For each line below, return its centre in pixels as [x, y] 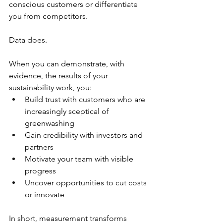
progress [40, 171]
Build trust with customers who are [86, 99]
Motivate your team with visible [80, 159]
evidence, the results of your [59, 76]
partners [39, 147]
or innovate [45, 194]
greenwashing [50, 123]
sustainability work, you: [50, 87]
